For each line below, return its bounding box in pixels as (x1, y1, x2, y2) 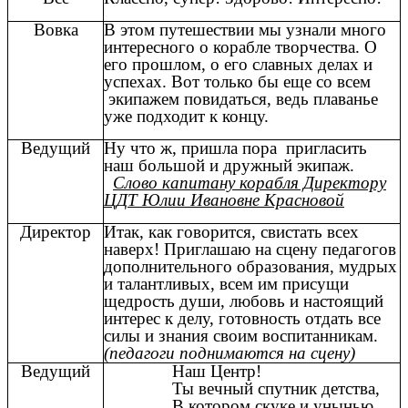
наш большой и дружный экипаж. (104, 155, 354, 175)
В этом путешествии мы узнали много (104, 19, 386, 39)
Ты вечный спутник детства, (104, 378, 380, 398)
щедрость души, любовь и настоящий (104, 291, 383, 311)
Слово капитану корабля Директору (113, 172, 386, 192)
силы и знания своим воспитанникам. (104, 325, 378, 345)
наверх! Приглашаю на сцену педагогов (104, 239, 396, 259)
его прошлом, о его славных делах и (104, 54, 372, 74)
